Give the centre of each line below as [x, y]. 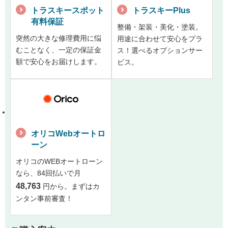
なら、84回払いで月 [48, 173]
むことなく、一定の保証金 [59, 50]
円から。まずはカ [70, 186]
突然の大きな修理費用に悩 [59, 38]
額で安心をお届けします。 [59, 62]
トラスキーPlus [161, 11]
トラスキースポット [68, 11]
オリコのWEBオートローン [59, 161]
